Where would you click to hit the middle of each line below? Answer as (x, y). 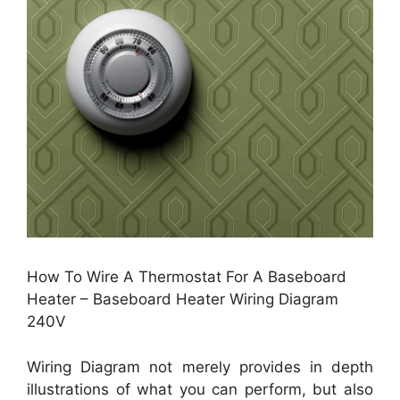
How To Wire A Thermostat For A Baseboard (187, 277)
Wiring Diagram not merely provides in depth (200, 367)
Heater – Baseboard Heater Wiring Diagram (183, 300)
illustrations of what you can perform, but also (200, 389)
